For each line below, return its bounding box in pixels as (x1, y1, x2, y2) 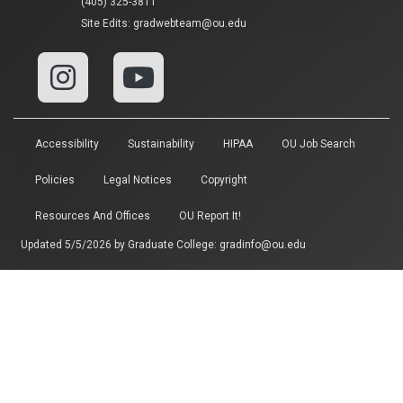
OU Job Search (282, 138, 355, 150)
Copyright (201, 174, 247, 186)
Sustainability (128, 138, 194, 150)
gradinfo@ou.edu (219, 238, 306, 251)
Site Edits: (81, 17, 133, 30)
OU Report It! (179, 210, 241, 222)
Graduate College (128, 238, 214, 251)
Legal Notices (103, 174, 172, 186)
